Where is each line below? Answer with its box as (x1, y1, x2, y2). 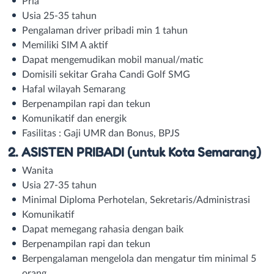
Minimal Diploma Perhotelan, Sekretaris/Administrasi (22, 194, 250, 205)
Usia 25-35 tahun (22, 10, 97, 21)
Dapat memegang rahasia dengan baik (22, 224, 183, 234)
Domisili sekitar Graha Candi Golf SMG (22, 69, 190, 80)
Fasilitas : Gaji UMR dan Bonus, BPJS (22, 128, 180, 138)
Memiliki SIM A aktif (22, 40, 108, 50)
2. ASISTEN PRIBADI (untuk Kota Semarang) (7, 143, 261, 160)
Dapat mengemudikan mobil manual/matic (22, 54, 204, 65)
